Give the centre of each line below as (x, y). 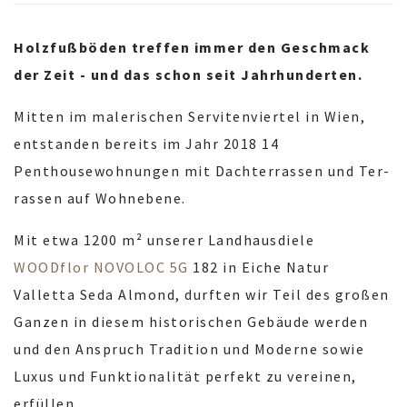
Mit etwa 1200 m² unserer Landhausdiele (164, 240)
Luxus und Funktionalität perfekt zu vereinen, (185, 377)
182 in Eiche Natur (258, 268)
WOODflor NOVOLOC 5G (101, 268)
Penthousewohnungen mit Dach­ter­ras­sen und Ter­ (201, 171)
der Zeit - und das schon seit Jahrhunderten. (188, 75)
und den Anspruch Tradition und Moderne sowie (189, 349)
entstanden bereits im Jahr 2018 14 (146, 144)
